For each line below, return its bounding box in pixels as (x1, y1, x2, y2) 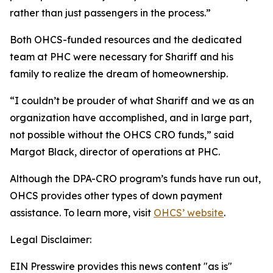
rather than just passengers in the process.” (10, 7, 211, 19)
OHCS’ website (154, 207, 224, 219)
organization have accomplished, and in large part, (10, 112, 252, 124)
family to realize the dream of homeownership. (10, 68, 228, 80)
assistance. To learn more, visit (10, 207, 154, 219)
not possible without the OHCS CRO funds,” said (10, 129, 234, 141)
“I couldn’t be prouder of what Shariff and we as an (10, 94, 254, 107)
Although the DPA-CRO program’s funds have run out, (10, 172, 261, 185)
